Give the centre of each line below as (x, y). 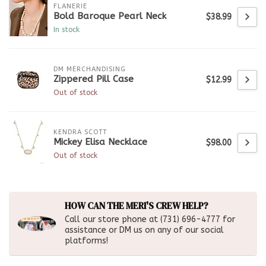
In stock (66, 29)
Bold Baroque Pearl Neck (110, 16)
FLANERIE (70, 6)
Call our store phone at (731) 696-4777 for (150, 220)
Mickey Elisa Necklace (100, 142)
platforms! (86, 241)
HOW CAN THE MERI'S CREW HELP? (137, 206)
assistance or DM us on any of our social (144, 230)
